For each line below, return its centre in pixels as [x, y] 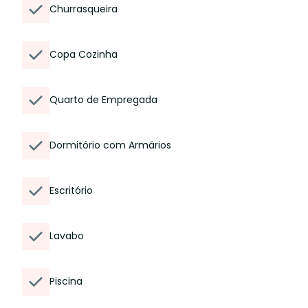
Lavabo [67, 236]
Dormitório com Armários [110, 145]
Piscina [66, 281]
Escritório [71, 190]
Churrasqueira [84, 9]
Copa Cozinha [84, 54]
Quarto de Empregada [103, 100]
